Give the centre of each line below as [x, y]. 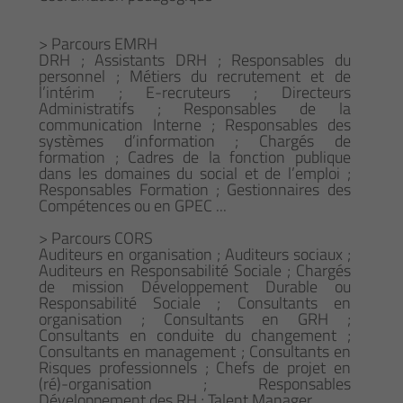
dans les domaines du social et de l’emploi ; [195, 174]
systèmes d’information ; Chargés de [195, 141]
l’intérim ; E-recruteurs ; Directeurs [195, 93]
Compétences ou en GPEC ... [133, 206]
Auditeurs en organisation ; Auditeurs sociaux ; [195, 255]
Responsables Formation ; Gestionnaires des [195, 190]
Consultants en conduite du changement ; [195, 336]
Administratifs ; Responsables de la [195, 109]
